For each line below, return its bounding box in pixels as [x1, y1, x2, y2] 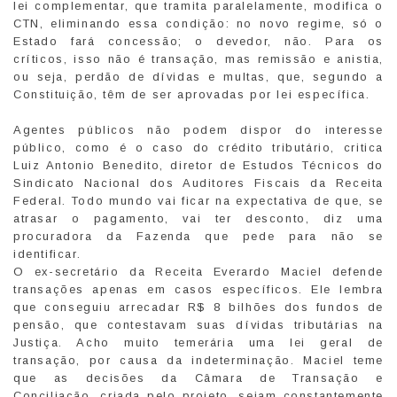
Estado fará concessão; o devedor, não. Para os [13, 34, 384, 48]
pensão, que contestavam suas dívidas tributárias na [13, 317, 384, 331]
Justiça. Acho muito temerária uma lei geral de [13, 335, 384, 349]
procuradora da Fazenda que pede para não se [13, 229, 384, 243]
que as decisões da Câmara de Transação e [13, 370, 384, 385]
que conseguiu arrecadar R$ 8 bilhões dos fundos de [13, 300, 384, 314]
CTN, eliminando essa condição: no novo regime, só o [13, 16, 384, 30]
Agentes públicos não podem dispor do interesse [13, 122, 384, 136]
